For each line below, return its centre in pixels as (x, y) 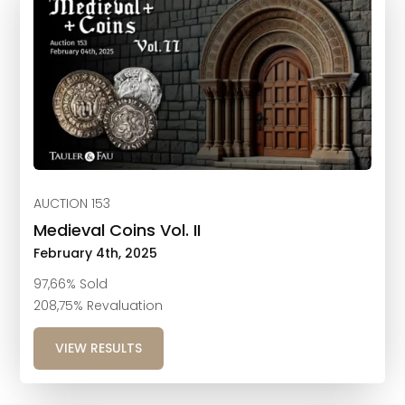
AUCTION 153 (72, 204)
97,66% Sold (71, 284)
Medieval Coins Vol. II (118, 231)
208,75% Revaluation (99, 306)
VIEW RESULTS (99, 348)
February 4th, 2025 (96, 254)
